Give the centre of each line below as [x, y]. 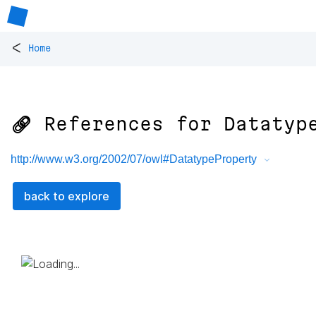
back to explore [67, 196]
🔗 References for [117, 124]
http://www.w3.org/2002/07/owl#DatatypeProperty [134, 159]
